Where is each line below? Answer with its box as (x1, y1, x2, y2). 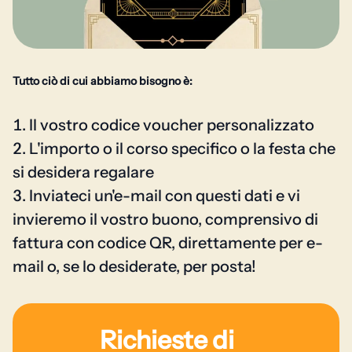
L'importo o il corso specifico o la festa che (29, 139, 335, 158)
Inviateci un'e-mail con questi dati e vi (29, 186, 300, 205)
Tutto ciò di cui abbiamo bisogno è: (13, 74, 192, 88)
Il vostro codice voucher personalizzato (29, 115, 314, 134)
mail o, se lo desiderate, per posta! (13, 257, 256, 276)
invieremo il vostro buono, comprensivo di (13, 210, 318, 229)
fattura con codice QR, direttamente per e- (13, 233, 323, 252)
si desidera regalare (13, 163, 154, 181)
